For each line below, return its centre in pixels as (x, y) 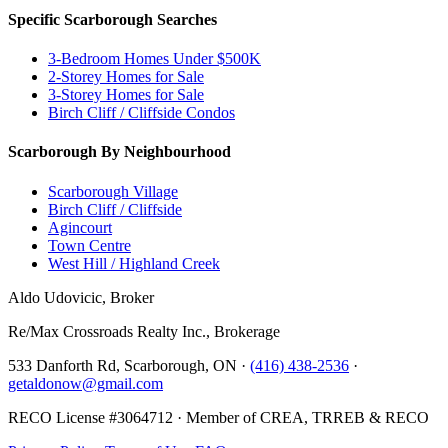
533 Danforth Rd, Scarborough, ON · (129, 365)
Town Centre (89, 245)
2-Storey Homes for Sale (126, 77)
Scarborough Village (113, 191)
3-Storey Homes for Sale (126, 95)
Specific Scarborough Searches (112, 19)
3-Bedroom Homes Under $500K (154, 59)
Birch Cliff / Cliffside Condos (141, 113)
